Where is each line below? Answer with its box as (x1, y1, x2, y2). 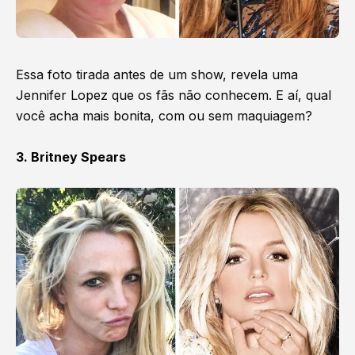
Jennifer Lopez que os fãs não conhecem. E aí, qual (16, 86, 331, 103)
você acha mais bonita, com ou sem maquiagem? (16, 107, 312, 124)
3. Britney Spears (16, 148, 126, 165)
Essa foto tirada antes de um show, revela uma (16, 66, 298, 82)
